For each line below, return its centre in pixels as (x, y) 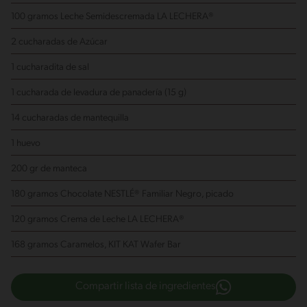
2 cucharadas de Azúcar (59, 42)
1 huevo (26, 143)
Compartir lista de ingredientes (145, 287)
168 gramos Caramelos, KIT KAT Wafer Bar (96, 245)
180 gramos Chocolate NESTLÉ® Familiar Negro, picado (122, 194)
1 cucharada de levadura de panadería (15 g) (99, 93)
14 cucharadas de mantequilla (70, 118)
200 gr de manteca (49, 169)
